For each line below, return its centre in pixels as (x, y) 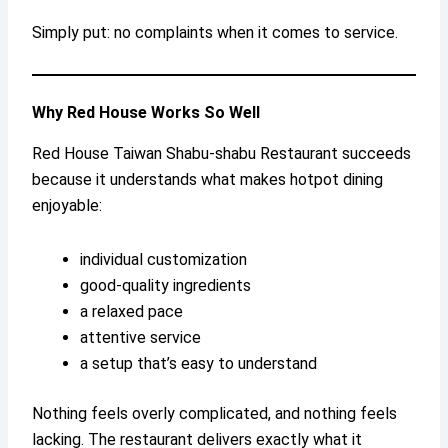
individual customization (164, 260)
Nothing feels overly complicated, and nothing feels (215, 414)
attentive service (141, 338)
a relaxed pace (132, 312)
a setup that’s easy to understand (199, 364)
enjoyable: (67, 206)
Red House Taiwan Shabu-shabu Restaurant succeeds (222, 154)
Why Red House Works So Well (146, 113)
